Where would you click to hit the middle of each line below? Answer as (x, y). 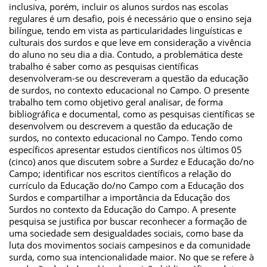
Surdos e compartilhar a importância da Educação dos (119, 197)
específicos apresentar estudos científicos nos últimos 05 (125, 149)
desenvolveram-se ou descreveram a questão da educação (129, 78)
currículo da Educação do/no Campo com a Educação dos (126, 185)
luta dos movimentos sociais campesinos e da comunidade (130, 245)
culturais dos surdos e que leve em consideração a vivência (130, 42)
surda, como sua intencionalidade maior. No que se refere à (131, 257)
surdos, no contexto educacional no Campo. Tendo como (126, 137)
